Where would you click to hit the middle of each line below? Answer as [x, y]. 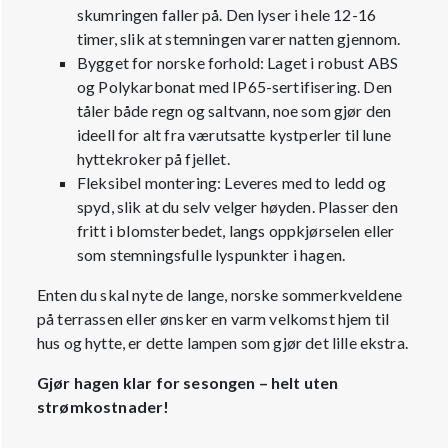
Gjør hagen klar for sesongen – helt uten [188, 382]
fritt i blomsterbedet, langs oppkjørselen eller [236, 230]
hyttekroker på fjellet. [153, 158]
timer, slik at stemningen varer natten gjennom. [239, 38]
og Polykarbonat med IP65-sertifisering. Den [234, 86]
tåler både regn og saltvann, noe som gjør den [234, 110]
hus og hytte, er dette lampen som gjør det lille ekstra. [222, 342]
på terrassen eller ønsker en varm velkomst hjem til [213, 318]
